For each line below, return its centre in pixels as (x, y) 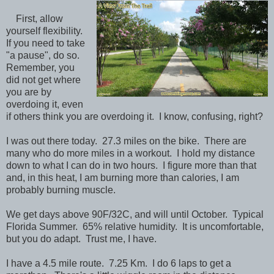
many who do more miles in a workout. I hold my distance (131, 153)
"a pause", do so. (44, 55)
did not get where (43, 80)
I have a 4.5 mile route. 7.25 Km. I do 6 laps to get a (119, 263)
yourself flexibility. (46, 31)
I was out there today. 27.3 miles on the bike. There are (126, 141)
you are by (29, 92)
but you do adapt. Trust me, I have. (81, 239)
